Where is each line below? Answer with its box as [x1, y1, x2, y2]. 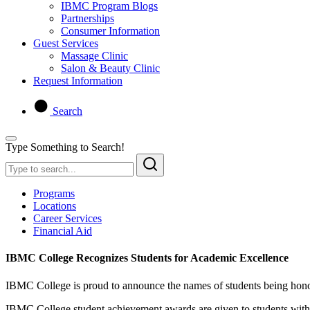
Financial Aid [33, 225, 92, 237]
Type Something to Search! [6, 141, 125, 153]
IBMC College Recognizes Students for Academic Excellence [6, 252, 289, 264]
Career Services [33, 212, 102, 224]
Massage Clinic [61, 50, 128, 62]
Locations [33, 200, 76, 212]
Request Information [33, 75, 122, 86]
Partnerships [61, 12, 114, 24]
